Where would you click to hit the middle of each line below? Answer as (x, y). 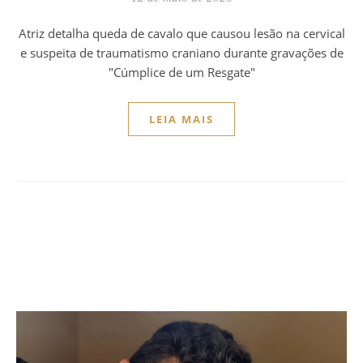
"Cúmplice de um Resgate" (181, 72)
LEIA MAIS (181, 119)
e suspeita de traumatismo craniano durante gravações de (181, 52)
